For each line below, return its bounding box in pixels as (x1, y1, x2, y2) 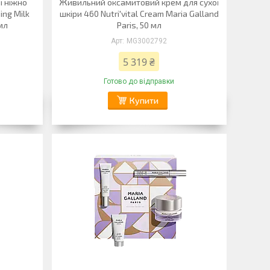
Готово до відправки (104, 77, 175, 86)
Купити (129, 95, 159, 105)
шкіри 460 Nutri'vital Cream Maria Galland (59, 8, 219, 19)
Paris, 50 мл (116, 20, 162, 30)
